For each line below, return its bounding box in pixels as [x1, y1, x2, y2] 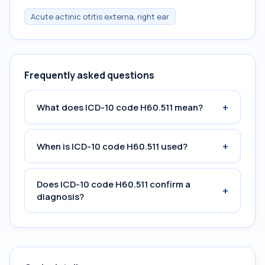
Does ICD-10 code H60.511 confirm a [37, 178, 190, 190]
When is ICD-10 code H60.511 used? [37, 140, 188, 153]
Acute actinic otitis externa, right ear [31, 11, 169, 22]
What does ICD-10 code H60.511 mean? [37, 101, 203, 114]
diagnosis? [37, 190, 84, 203]
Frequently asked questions [24, 69, 154, 82]
